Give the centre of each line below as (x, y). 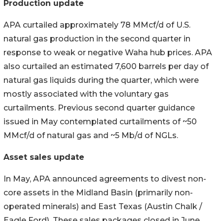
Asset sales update (44, 157)
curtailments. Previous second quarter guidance (99, 108)
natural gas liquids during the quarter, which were (101, 80)
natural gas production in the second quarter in (97, 38)
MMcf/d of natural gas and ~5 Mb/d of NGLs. (91, 135)
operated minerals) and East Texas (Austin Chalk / (103, 206)
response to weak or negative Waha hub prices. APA (108, 52)
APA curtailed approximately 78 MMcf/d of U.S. (97, 25)
